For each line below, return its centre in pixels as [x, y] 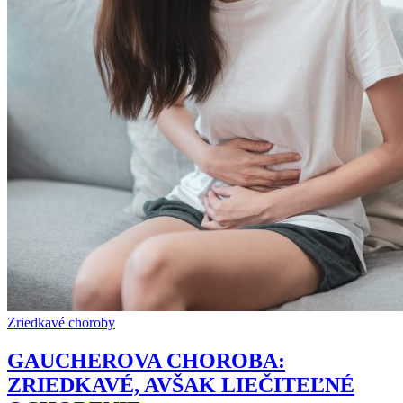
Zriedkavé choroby [61, 323]
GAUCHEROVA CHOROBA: [146, 360]
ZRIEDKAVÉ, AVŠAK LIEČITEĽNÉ [181, 385]
